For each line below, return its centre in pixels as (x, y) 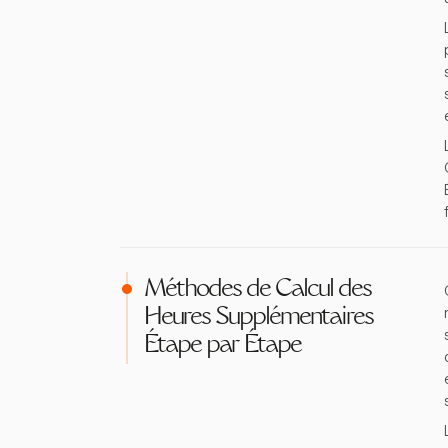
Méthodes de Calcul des (257, 290)
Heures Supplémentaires (258, 318)
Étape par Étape (222, 346)
